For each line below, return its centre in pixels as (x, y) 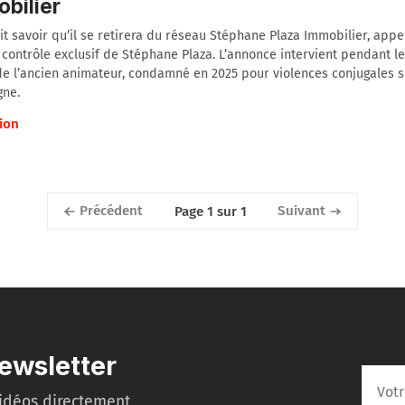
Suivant (301, 211)
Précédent (112, 211)
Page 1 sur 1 (210, 211)
